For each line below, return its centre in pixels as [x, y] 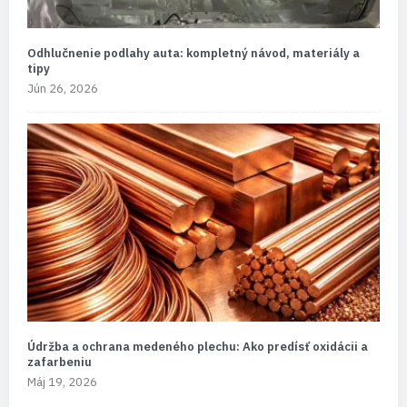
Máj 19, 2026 [62, 382]
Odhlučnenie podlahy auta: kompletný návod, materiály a [194, 53]
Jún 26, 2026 [63, 88]
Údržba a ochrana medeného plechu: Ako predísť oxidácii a [198, 346]
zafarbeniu [60, 362]
